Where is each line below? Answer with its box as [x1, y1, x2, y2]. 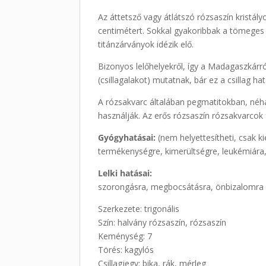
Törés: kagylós [98, 243, 154, 255]
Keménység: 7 [98, 230, 153, 242]
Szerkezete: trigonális [98, 202, 180, 214]
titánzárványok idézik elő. [98, 38, 194, 50]
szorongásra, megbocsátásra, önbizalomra [98, 180, 264, 192]
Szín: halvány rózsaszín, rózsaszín [98, 216, 227, 228]
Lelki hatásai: [98, 167, 153, 179]
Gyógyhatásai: [98, 131, 159, 143]
